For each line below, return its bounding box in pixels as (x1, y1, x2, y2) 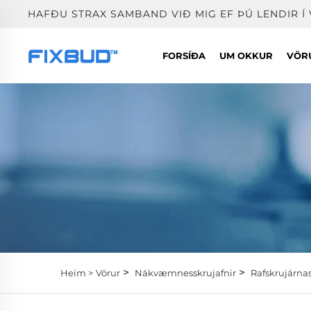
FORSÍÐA (162, 50, 205, 61)
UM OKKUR (219, 50, 273, 61)
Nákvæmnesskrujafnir (135, 267, 236, 278)
